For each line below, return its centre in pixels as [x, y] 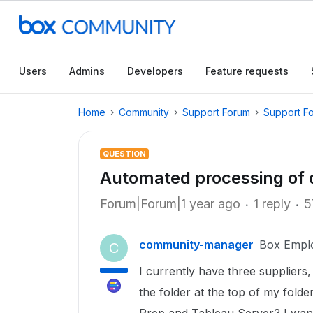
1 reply [272, 204]
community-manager [196, 245]
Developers [155, 71]
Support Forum [216, 112]
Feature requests [247, 71]
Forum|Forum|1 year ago [170, 204]
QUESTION [124, 154]
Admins [87, 71]
